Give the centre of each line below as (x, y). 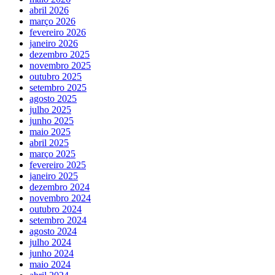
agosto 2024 (53, 231)
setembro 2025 (58, 88)
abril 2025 (49, 143)
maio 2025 (50, 132)
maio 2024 (50, 265)
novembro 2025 (60, 66)
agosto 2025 (53, 99)
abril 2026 (49, 10)
